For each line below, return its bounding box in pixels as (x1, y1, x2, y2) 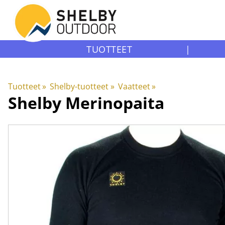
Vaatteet (118, 81, 150, 92)
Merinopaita (65, 92, 164, 114)
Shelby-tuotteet (50, 81, 109, 92)
